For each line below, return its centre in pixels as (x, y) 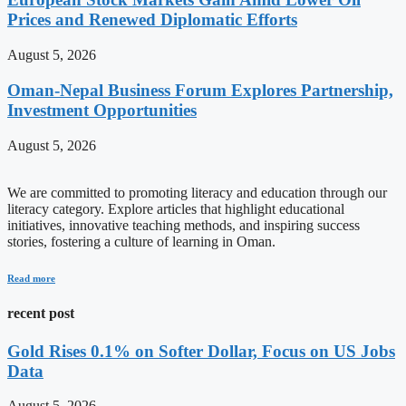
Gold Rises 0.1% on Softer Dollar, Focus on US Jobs (201, 351)
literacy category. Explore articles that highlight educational (176, 208)
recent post (41, 314)
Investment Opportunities (102, 110)
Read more (31, 278)
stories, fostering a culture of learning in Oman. (141, 241)
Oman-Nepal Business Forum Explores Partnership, (200, 90)
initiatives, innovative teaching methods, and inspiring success (184, 225)
